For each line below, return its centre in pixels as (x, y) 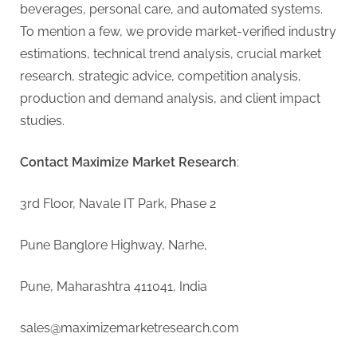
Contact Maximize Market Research (128, 162)
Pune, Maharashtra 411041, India (114, 286)
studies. (42, 120)
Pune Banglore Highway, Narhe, (114, 245)
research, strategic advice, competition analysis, (161, 76)
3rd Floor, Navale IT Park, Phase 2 (118, 203)
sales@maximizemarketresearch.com (129, 328)
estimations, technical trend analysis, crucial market (171, 53)
